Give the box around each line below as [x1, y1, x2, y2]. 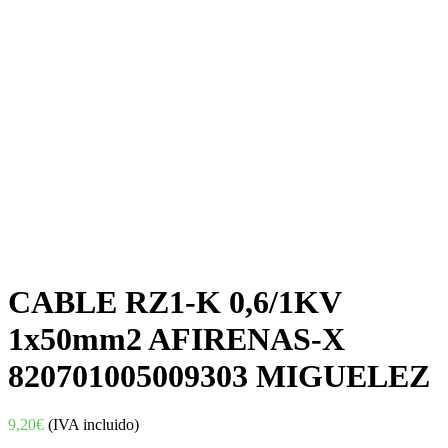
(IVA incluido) [48, 416, 139, 434]
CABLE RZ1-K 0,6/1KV [8, 283, 341, 320]
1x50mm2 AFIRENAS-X [8, 320, 345, 357]
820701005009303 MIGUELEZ [8, 357, 430, 394]
